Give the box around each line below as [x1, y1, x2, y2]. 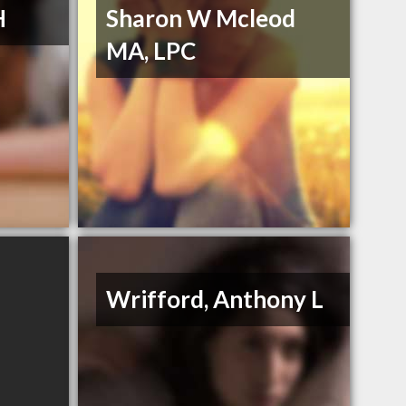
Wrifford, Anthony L [106, 285, 324, 314]
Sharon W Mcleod [106, 4, 296, 34]
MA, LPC [106, 36, 197, 66]
